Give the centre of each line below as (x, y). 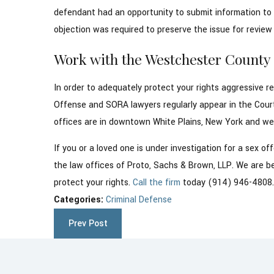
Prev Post (88, 223)
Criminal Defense (139, 200)
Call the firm (157, 183)
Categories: (80, 200)
